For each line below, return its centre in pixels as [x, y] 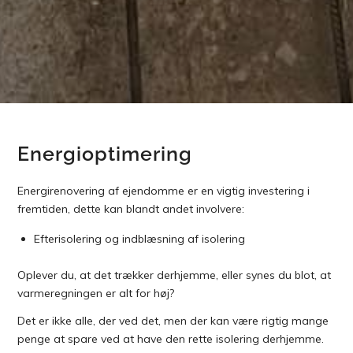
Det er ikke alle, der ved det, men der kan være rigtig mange [173, 320]
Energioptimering [105, 154]
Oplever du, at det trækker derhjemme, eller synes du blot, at [175, 275]
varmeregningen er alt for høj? [96, 293]
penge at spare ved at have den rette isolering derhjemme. [171, 338]
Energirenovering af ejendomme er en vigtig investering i [164, 190]
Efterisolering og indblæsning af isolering [140, 238]
